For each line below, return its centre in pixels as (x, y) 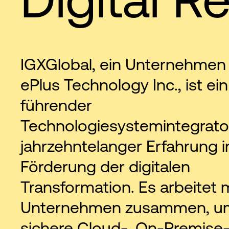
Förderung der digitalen (105, 166)
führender (56, 105)
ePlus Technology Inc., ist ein (124, 85)
